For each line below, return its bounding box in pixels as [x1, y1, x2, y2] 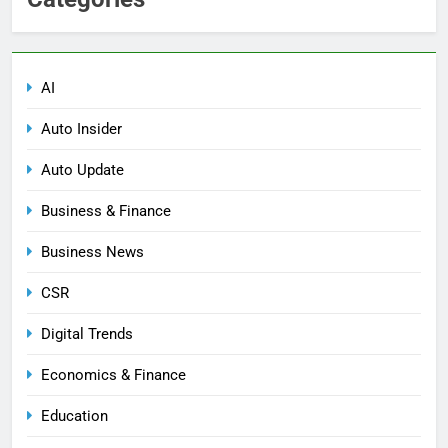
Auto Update [41, 160, 124, 179]
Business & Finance [41, 201, 171, 220]
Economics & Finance [41, 365, 186, 384]
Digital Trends [41, 324, 133, 343]
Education [41, 406, 108, 425]
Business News [41, 242, 144, 261]
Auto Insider [41, 119, 122, 138]
